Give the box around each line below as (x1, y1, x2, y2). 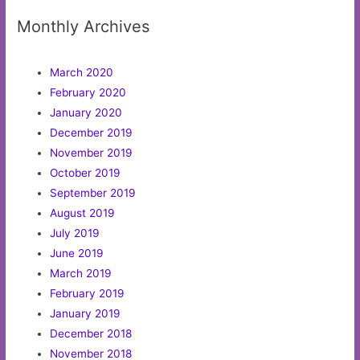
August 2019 (50, 207, 116, 220)
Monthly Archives (17, 17, 150, 37)
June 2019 (50, 247, 104, 260)
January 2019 (50, 307, 121, 321)
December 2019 (50, 126, 133, 140)
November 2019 (50, 146, 133, 160)
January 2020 (50, 106, 123, 120)
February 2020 (50, 86, 127, 100)
